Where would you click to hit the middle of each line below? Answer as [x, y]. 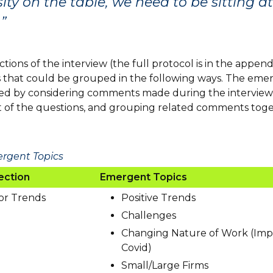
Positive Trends [158, 197]
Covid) [136, 247]
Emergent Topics [143, 177]
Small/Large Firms [165, 265]
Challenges [148, 215]
